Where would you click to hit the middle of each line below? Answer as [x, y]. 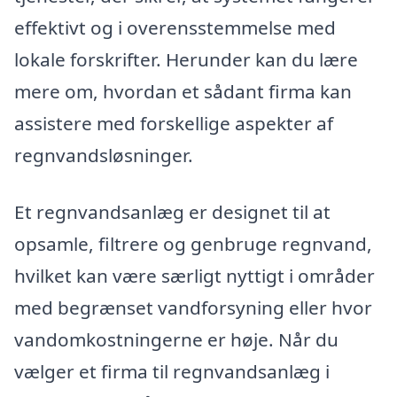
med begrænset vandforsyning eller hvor [193, 307]
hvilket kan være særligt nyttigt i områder [195, 275]
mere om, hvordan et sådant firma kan [183, 91]
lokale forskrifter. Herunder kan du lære [186, 59]
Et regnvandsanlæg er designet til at [172, 211]
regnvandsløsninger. [104, 155]
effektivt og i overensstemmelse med [175, 27]
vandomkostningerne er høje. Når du [176, 339]
